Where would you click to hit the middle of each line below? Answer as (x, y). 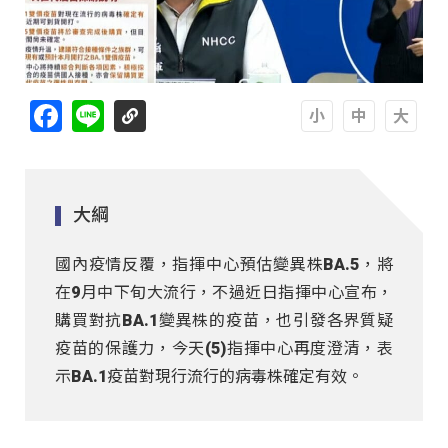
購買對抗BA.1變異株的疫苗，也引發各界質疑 (224, 321)
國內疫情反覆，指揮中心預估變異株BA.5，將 (224, 265)
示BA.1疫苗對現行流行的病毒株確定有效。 (209, 377)
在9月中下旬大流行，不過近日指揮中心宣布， (224, 293)
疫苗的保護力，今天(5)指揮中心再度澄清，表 (224, 349)
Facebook (99, 108)
